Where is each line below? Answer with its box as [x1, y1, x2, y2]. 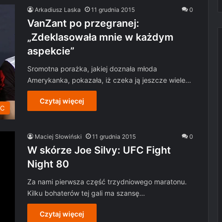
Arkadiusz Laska [35, 5, 81, 13]
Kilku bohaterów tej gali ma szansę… [27, 188, 145, 197]
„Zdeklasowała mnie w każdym [27, 31, 173, 43]
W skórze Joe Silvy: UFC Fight [27, 144, 171, 156]
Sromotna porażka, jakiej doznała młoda [27, 64, 157, 73]
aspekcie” [27, 45, 74, 57]
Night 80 [27, 158, 69, 170]
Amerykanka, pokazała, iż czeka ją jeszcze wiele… [27, 75, 191, 84]
